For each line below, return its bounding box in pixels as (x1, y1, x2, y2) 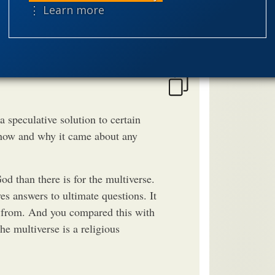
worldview (223, 34, 264, 45)
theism (223, 14, 251, 25)
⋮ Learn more (29, 2, 104, 17)
